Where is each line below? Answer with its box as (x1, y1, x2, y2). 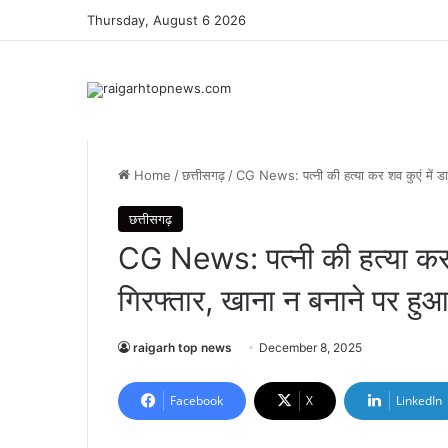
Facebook (170, 392, 223, 409)
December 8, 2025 (259, 340, 362, 355)
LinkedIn (396, 392, 442, 409)
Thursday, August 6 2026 (87, 12, 246, 28)
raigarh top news (133, 340, 232, 355)
